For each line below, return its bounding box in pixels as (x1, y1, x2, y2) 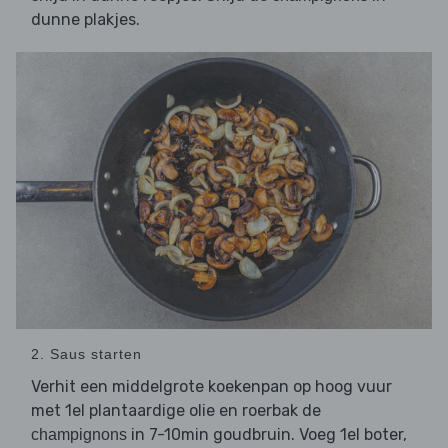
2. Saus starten (31, 346, 142, 363)
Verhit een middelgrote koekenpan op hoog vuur (31, 377, 392, 397)
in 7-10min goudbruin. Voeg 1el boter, (127, 425, 407, 445)
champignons (31, 426, 127, 444)
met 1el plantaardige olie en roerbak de (31, 401, 321, 421)
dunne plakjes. (31, 9, 140, 29)
